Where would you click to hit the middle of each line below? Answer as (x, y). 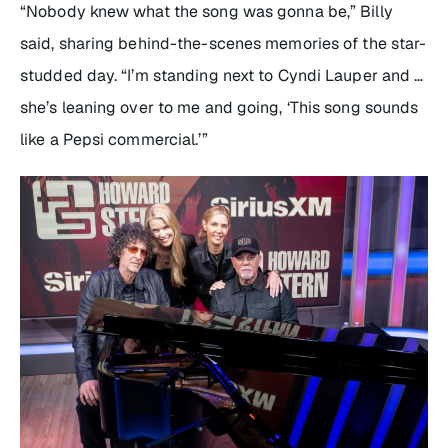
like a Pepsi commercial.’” (114, 139)
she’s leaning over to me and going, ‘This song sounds (219, 107)
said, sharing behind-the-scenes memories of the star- (223, 43)
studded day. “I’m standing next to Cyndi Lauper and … (222, 75)
